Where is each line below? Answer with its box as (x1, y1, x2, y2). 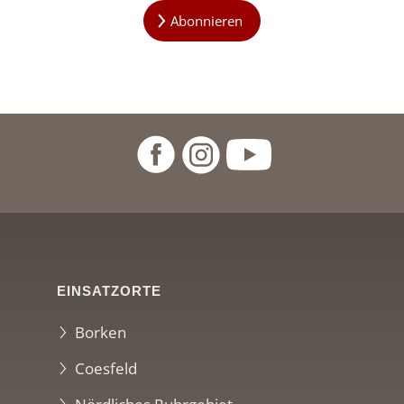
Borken (75, 321, 127, 343)
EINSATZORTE (57, 283, 162, 299)
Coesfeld (75, 357, 138, 379)
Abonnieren (170, 12, 243, 31)
